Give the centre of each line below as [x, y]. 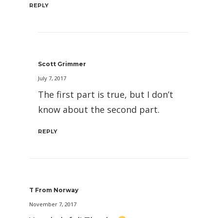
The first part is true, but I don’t [106, 95]
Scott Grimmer [62, 64]
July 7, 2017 [52, 78]
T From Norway [54, 190]
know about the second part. [99, 110]
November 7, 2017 [53, 204]
